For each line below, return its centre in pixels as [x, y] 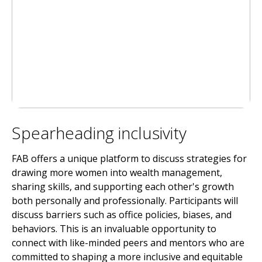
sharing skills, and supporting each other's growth [123, 186]
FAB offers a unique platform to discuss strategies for [129, 158]
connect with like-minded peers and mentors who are [128, 242]
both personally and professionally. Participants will [125, 200]
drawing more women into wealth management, [117, 172]
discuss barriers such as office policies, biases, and [122, 214]
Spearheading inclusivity [99, 132]
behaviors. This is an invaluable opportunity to [114, 228]
